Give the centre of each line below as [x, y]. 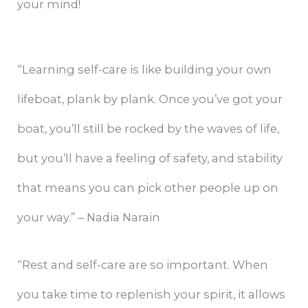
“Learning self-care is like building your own [145, 69]
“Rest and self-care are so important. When [143, 264]
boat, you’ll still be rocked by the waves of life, [148, 128]
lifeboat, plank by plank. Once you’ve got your [150, 99]
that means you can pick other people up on [148, 187]
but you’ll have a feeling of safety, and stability [150, 158]
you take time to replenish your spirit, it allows [152, 294]
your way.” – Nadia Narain [89, 217]
